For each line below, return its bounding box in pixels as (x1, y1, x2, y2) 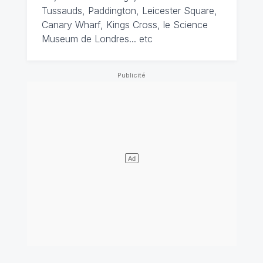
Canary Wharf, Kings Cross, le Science (41, 19, 208, 31)
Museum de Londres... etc (41, 33, 153, 45)
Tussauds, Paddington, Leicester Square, (41, 5, 217, 16)
